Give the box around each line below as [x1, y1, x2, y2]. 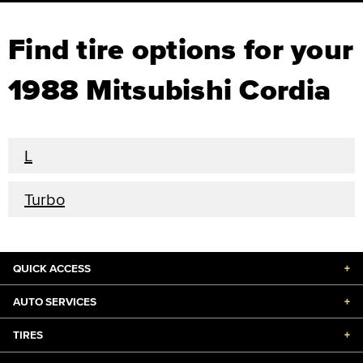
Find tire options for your [8, 32, 354, 66]
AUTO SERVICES [13, 295, 96, 308]
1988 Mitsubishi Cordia [8, 73, 331, 106]
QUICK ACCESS [13, 262, 91, 275]
